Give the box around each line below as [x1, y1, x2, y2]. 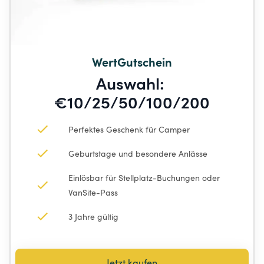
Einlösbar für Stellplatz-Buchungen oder [68, 171, 222, 183]
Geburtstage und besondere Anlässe [68, 147, 207, 159]
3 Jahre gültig [68, 210, 118, 222]
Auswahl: [95, 71, 169, 94]
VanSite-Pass [68, 186, 118, 198]
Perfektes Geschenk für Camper [68, 123, 190, 135]
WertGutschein [92, 53, 172, 70]
